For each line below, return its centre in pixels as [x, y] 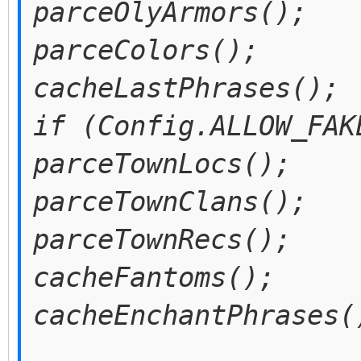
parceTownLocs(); [162, 164]
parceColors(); [146, 50]
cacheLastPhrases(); [186, 88]
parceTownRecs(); [162, 239]
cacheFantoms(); [154, 277]
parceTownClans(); [170, 201]
